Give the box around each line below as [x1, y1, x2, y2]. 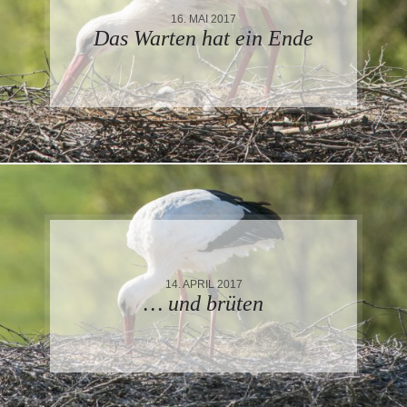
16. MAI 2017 [171, 12, 236, 25]
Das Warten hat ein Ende [94, 25, 313, 50]
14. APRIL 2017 [164, 277, 243, 290]
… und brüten [144, 291, 263, 315]
